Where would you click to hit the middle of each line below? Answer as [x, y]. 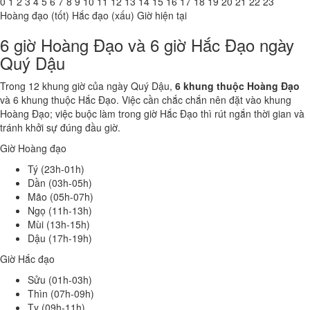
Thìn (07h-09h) [61, 293]
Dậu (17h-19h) [60, 238]
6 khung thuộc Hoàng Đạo [237, 86]
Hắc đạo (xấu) [103, 15]
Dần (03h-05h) [60, 183]
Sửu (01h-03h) [60, 280]
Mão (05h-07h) [61, 197]
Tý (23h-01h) [56, 169]
